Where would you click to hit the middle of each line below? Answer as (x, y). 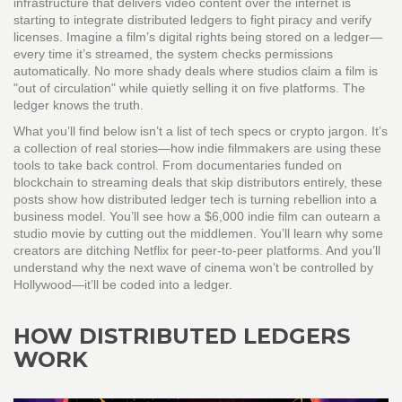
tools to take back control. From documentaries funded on (178, 165)
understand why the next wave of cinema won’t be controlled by (193, 267)
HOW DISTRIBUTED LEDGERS (182, 336)
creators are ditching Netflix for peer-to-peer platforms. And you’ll (197, 250)
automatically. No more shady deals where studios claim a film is (196, 71)
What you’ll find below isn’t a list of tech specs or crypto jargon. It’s (201, 131)
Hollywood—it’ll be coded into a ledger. (123, 284)
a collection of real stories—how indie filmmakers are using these (197, 148)
